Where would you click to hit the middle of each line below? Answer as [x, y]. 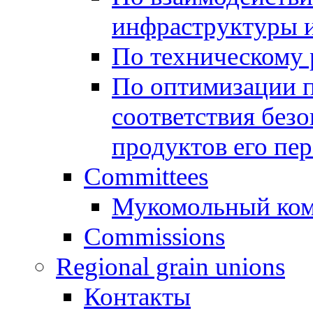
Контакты [137, 297]
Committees [146, 176]
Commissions [154, 236]
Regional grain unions [170, 267]
